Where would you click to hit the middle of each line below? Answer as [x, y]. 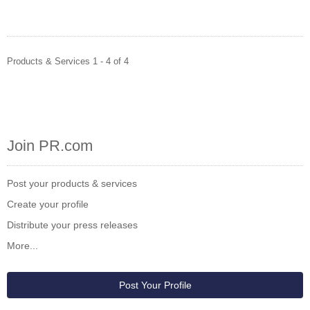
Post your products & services [72, 183]
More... [22, 246]
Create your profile [48, 204]
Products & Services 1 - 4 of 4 [68, 61]
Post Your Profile [155, 285]
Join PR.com [50, 146]
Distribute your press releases [72, 225]
